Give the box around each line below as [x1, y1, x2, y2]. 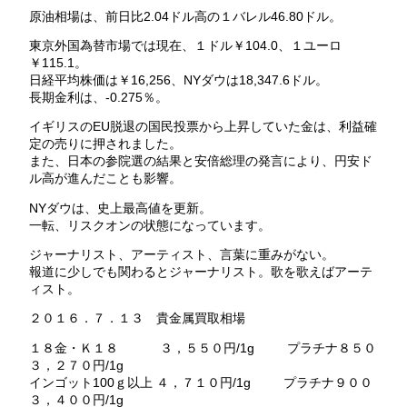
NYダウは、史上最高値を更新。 [28, 200, 212, 215]
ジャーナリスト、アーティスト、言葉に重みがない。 [28, 247, 334, 263]
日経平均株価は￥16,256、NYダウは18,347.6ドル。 [28, 72, 328, 87]
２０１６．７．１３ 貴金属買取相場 [28, 311, 245, 326]
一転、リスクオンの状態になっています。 [28, 217, 271, 233]
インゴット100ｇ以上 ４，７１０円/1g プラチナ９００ [28, 374, 372, 390]
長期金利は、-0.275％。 [28, 89, 168, 104]
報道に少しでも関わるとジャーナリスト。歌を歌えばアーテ [28, 264, 372, 280]
